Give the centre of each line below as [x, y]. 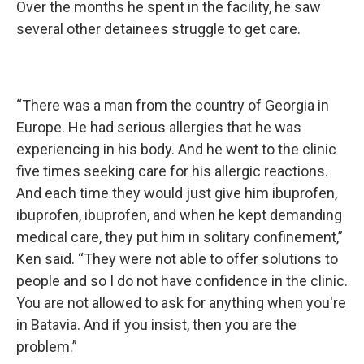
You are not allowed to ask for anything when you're [181, 303]
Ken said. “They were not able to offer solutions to [177, 259]
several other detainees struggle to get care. [158, 29]
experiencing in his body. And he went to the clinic [176, 149]
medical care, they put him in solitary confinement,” [180, 237]
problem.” [47, 347]
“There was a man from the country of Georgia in [173, 105]
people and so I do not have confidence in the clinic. [182, 281]
